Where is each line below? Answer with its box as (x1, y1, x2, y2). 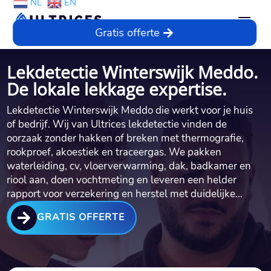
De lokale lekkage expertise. (7, 77, 227, 100)
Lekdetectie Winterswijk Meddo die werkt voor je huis (7, 103, 253, 117)
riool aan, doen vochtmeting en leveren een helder (7, 172, 237, 187)
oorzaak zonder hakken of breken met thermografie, (7, 131, 244, 145)
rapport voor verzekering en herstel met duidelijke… (7, 186, 243, 201)
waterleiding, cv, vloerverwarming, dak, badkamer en (7, 158, 252, 173)
